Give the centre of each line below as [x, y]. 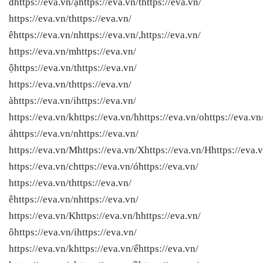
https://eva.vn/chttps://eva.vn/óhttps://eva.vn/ [104, 166]
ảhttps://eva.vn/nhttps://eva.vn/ [74, 133]
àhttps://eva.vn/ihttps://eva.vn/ [73, 100]
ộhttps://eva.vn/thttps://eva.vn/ [73, 68]
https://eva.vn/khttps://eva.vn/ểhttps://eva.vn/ [104, 248]
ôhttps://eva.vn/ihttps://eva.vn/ [73, 232]
